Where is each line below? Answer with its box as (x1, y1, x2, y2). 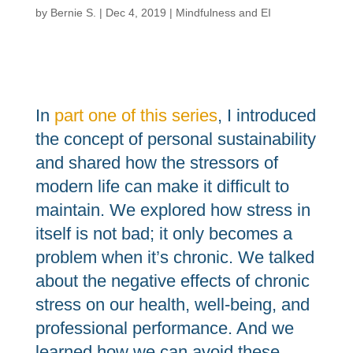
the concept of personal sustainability (35, 129, 316, 149)
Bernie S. (50, 6, 96, 19)
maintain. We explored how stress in (35, 200, 310, 220)
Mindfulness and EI (175, 6, 271, 19)
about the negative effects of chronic (35, 271, 310, 291)
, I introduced (217, 106, 316, 125)
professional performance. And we (35, 318, 294, 338)
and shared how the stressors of (35, 153, 278, 173)
